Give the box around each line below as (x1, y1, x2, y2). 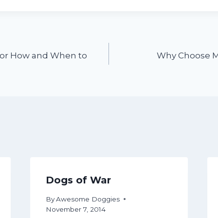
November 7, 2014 (45, 205, 106, 213)
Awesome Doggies (55, 195, 120, 203)
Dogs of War (45, 174, 111, 186)
